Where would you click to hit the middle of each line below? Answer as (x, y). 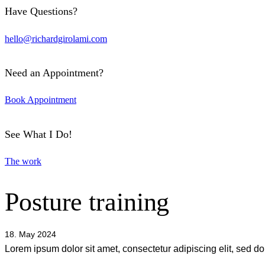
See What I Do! (38, 134)
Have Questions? (41, 12)
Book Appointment (41, 100)
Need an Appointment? (54, 73)
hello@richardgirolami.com (56, 38)
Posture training (87, 202)
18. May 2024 (30, 234)
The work (23, 161)
